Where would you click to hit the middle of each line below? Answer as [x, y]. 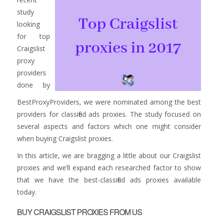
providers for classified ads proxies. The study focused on [109, 114]
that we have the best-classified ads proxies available [109, 180]
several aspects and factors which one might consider [109, 126]
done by [34, 85]
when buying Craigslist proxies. [65, 138]
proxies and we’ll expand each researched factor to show [109, 168]
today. [27, 192]
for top [34, 36]
